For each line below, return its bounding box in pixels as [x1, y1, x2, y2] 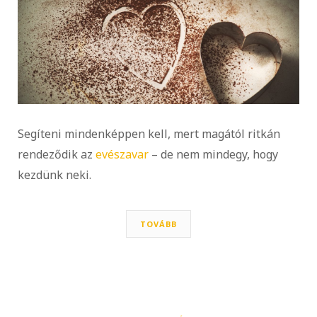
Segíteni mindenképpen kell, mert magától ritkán [18, 126, 280, 142]
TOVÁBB [140, 219, 177, 230]
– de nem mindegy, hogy [149, 146, 278, 163]
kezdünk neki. [18, 167, 91, 183]
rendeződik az [18, 146, 96, 163]
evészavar [96, 146, 149, 163]
